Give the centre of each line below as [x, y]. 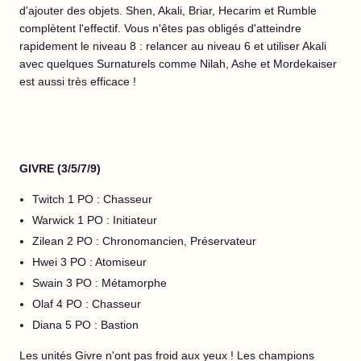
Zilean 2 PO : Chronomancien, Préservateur [144, 241]
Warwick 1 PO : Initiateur [95, 220]
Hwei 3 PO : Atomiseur [89, 262]
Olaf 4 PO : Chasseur [87, 304]
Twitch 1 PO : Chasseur [92, 199]
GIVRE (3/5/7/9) [60, 168]
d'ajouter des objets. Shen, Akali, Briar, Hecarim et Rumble [168, 10]
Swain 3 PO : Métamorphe [100, 283]
